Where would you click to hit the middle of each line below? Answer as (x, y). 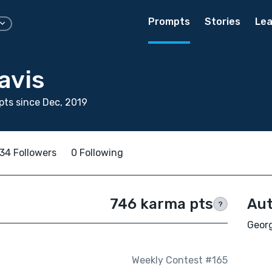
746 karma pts (161, 204)
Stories (223, 22)
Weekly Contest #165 (179, 260)
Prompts (169, 22)
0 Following (97, 153)
